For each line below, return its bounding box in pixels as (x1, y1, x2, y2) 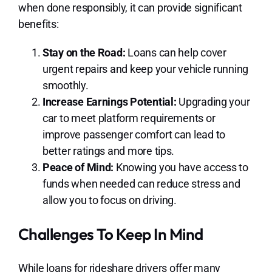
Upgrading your (176, 95, 250, 109)
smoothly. (42, 79, 89, 92)
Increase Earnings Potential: (42, 95, 177, 109)
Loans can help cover (125, 46, 226, 59)
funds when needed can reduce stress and (42, 177, 240, 191)
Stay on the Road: (42, 46, 126, 59)
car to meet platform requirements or (42, 112, 216, 125)
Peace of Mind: (42, 161, 114, 174)
